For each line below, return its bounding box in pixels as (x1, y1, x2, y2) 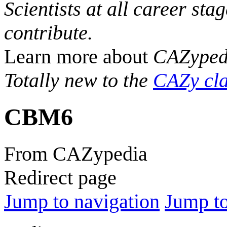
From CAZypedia (4, 142, 147, 165)
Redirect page (4, 166, 117, 189)
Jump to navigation (4, 190, 160, 213)
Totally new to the (4, 69, 153, 92)
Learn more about (4, 45, 153, 68)
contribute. (4, 21, 93, 44)
